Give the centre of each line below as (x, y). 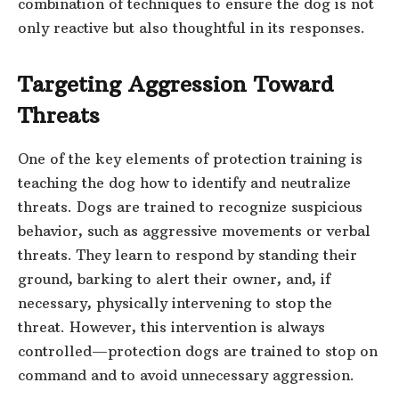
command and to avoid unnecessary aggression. (186, 375)
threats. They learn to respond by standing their (187, 254)
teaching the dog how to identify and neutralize (184, 182)
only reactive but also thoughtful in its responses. (191, 27)
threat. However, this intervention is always (171, 326)
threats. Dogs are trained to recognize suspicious (190, 206)
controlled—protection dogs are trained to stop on (198, 350)
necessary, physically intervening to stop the (175, 302)
